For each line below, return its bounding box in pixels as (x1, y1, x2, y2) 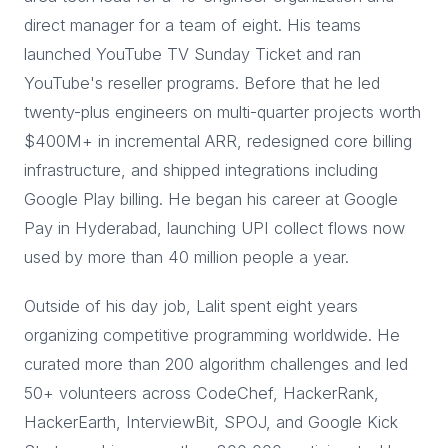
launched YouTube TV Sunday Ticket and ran (24, 44, 361, 64)
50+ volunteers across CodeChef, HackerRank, (24, 383, 379, 403)
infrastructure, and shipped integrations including (24, 160, 378, 180)
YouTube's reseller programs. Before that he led (24, 73, 380, 93)
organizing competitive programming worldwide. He (24, 325, 400, 345)
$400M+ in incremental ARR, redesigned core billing (24, 131, 412, 151)
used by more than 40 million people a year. (24, 247, 349, 267)
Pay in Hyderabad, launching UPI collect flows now (24, 218, 405, 238)
